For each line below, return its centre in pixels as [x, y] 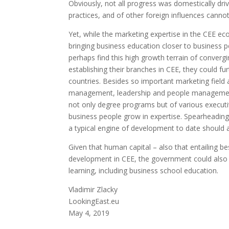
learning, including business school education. [144, 170]
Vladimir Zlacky [93, 189]
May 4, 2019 [89, 213]
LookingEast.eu [94, 201]
